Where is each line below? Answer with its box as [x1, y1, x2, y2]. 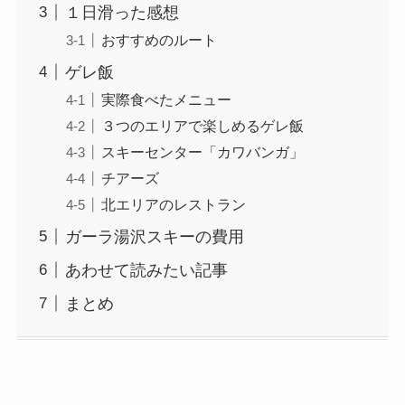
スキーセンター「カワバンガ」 [100, 143, 304, 160]
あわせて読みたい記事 [64, 260, 228, 279]
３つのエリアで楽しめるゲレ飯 [100, 117, 304, 134]
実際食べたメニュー [100, 90, 231, 108]
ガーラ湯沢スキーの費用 [64, 227, 244, 246]
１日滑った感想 [64, 3, 179, 22]
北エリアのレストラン [100, 195, 246, 212]
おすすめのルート [100, 31, 217, 48]
